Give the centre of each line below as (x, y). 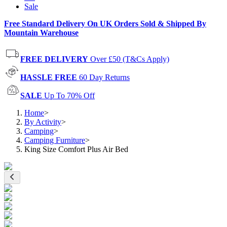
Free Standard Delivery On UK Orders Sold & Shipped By (105, 24)
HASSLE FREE (49, 77)
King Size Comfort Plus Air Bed (76, 149)
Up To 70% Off (69, 96)
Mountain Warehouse (41, 33)
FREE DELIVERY (54, 59)
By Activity (43, 122)
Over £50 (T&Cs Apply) (130, 59)
